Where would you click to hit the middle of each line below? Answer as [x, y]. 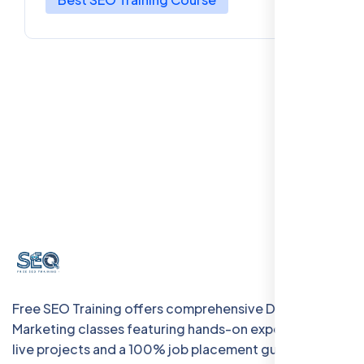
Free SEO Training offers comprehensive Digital [160, 309]
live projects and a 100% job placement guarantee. [171, 349]
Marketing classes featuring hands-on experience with [181, 329]
